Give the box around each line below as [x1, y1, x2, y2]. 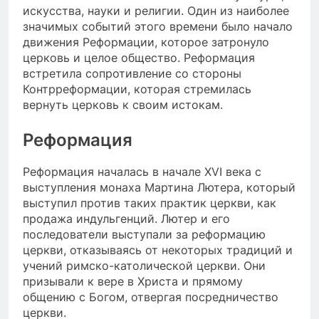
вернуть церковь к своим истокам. [23, 97, 223, 112]
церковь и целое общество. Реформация [23, 50, 255, 65]
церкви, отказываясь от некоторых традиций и [23, 243, 293, 258]
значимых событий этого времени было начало [23, 19, 293, 33]
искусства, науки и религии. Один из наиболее [23, 3, 289, 18]
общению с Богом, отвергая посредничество [23, 290, 278, 305]
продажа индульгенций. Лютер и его [23, 211, 230, 226]
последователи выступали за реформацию [23, 227, 266, 242]
